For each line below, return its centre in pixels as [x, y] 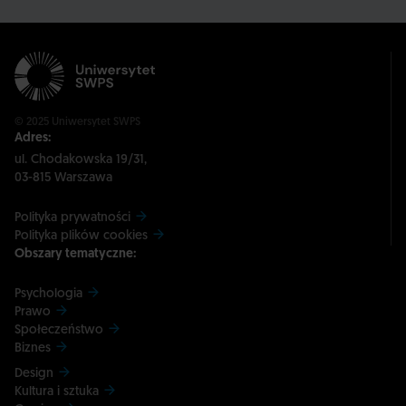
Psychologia [48, 294]
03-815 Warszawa [63, 178]
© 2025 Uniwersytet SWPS [77, 122]
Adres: [33, 138]
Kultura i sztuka [57, 391]
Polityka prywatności [72, 217]
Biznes [33, 348]
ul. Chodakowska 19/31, [81, 159]
